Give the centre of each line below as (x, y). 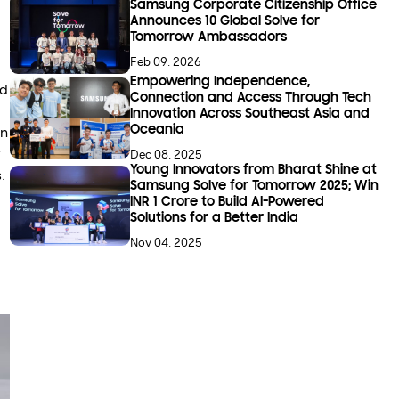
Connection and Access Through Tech (251, 98)
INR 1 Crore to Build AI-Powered (228, 202)
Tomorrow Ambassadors (209, 38)
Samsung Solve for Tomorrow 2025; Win (255, 186)
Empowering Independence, (220, 82)
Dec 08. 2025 (167, 154)
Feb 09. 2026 (166, 62)
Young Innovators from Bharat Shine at (254, 170)
